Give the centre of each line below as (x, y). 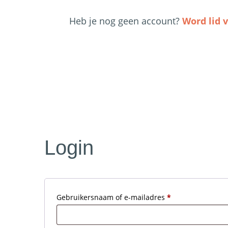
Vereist (182, 197)
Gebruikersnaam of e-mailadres (112, 197)
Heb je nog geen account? (125, 21)
